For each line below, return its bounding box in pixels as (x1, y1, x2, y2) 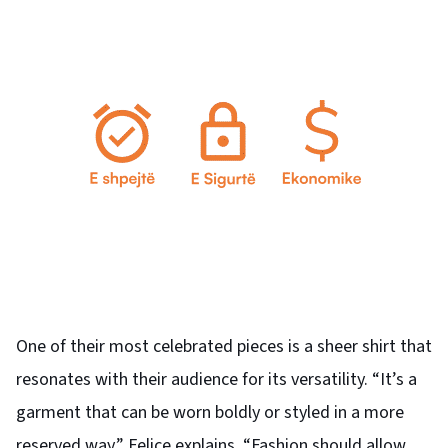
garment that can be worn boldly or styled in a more (16, 399, 404, 425)
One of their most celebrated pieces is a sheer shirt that (16, 333, 432, 359)
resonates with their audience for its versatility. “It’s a (16, 366, 417, 392)
